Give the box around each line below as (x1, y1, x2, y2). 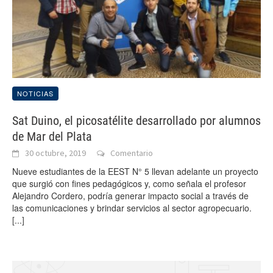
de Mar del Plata (12, 129, 92, 144)
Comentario (110, 147, 153, 159)
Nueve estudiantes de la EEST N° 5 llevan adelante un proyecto (12, 165, 258, 178)
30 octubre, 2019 (25, 147, 86, 159)
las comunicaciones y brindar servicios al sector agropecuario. (12, 202, 252, 214)
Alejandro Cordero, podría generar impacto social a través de (12, 190, 249, 202)
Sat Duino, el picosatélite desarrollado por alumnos (12, 113, 261, 129)
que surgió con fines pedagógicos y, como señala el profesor (12, 177, 246, 190)
